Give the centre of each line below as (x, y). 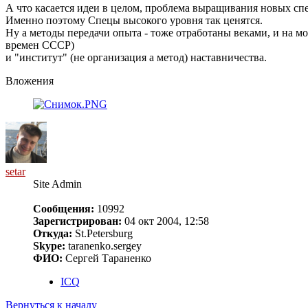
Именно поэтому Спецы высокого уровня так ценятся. (134, 21)
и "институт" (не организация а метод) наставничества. (136, 58)
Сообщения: (64, 209)
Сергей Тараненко (107, 258)
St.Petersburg (102, 234)
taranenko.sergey (103, 246)
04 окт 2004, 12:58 (165, 221)
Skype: (49, 246)
